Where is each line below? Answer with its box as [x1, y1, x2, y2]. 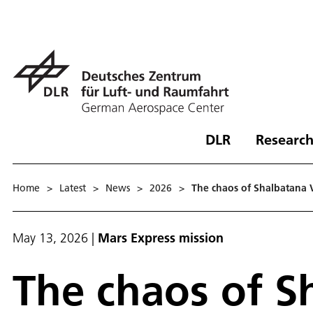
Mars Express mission [98, 230, 224, 246]
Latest [59, 181, 86, 194]
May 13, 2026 [13, 230, 88, 246]
